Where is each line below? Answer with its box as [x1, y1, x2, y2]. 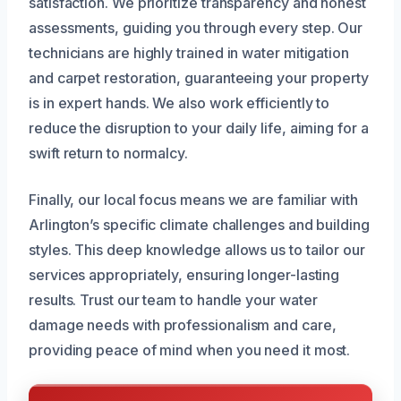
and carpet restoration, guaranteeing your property [29, 68, 370, 87]
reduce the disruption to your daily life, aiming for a [29, 118, 369, 137]
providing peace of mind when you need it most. [29, 340, 351, 359]
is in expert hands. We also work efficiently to [29, 93, 330, 112]
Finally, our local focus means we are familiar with [29, 190, 358, 209]
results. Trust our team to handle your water [29, 290, 318, 309]
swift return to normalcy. [29, 143, 188, 162]
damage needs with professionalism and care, [29, 315, 337, 334]
